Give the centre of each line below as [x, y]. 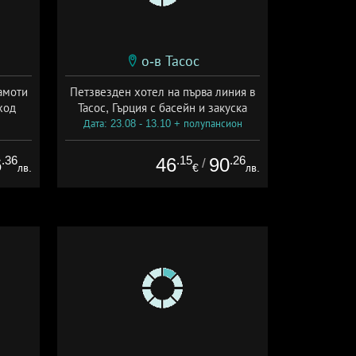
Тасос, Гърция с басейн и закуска [163, 107]
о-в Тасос [170, 61]
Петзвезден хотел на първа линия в [163, 91]
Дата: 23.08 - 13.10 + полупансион [163, 123]
